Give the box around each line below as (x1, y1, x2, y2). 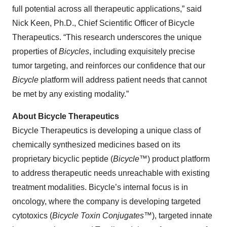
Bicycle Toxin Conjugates (52, 211, 144, 220)
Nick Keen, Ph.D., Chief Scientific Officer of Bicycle (12, 19, 195, 28)
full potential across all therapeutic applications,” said (12, 5, 202, 14)
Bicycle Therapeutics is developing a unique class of (12, 126, 201, 135)
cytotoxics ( (12, 211, 52, 220)
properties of (12, 47, 59, 56)
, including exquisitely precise (89, 47, 195, 56)
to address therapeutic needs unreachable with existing (12, 169, 210, 178)
